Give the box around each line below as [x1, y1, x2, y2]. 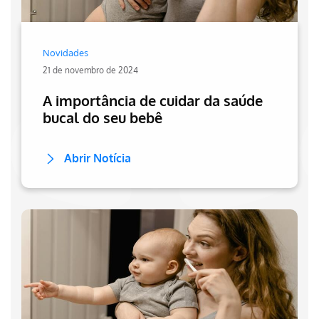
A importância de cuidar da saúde [43, 90, 263, 110]
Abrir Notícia [64, 150, 131, 165]
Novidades [43, 46, 88, 58]
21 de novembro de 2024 [43, 64, 138, 75]
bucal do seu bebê [43, 108, 162, 127]
